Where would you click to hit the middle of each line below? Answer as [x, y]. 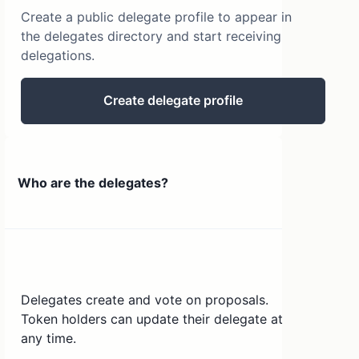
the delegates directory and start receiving [151, 36]
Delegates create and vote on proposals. [145, 300]
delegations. [58, 55]
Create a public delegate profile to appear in [157, 16]
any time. [49, 339]
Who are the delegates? [93, 182]
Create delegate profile [173, 101]
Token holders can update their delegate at [152, 319]
